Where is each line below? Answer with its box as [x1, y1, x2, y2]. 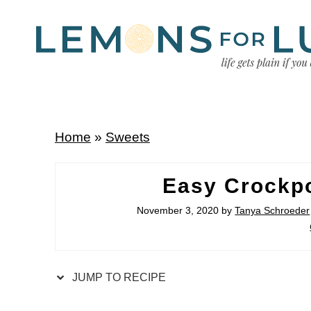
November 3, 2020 [137, 205, 219, 217]
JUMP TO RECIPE [69, 271, 166, 284]
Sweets [105, 129, 150, 144]
